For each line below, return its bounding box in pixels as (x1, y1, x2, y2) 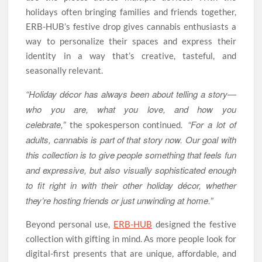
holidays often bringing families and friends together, (26, 6, 236, 17)
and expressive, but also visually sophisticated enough (26, 163, 236, 176)
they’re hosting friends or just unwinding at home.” (26, 194, 213, 206)
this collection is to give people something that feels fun (26, 148, 236, 161)
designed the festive (152, 218, 236, 229)
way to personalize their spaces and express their (26, 35, 236, 46)
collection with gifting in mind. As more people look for (26, 233, 236, 244)
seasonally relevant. (26, 64, 104, 75)
